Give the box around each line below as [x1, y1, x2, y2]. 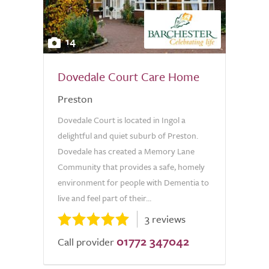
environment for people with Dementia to [58, 176, 209, 189]
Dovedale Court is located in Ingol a [58, 113, 186, 126]
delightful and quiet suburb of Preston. [58, 129, 198, 142]
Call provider [58, 234, 114, 249]
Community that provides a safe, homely [58, 160, 205, 173]
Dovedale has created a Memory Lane [58, 145, 195, 157]
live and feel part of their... [58, 192, 151, 204]
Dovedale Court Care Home [58, 68, 199, 85]
